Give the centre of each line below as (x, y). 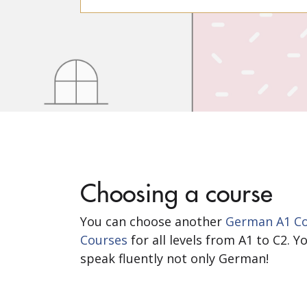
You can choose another (153, 221)
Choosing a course (176, 192)
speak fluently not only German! (174, 258)
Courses (104, 240)
